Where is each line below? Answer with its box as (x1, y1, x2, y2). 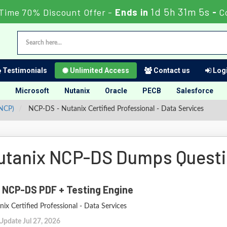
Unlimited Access (68, 66, 129, 74)
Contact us (152, 66, 190, 74)
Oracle (105, 87, 127, 95)
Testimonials (1, 66, 47, 74)
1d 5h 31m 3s (150, 6, 210, 18)
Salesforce (176, 87, 213, 95)
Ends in (112, 7, 151, 18)
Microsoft (15, 87, 49, 95)
